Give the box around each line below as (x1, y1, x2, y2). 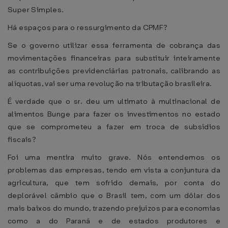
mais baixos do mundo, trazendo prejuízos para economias (8, 203, 220, 213)
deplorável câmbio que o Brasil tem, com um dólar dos (8, 190, 220, 201)
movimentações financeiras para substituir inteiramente (8, 53, 220, 63)
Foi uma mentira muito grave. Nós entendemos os (8, 152, 220, 162)
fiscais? (8, 134, 37, 145)
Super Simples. (8, 5, 64, 15)
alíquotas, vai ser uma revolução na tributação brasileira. (8, 78, 212, 89)
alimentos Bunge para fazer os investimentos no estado (8, 109, 220, 119)
